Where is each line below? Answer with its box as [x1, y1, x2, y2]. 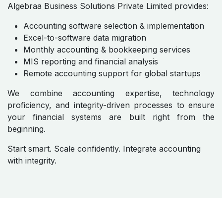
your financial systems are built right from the [7, 112, 215, 122]
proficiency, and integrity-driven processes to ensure [7, 100, 215, 111]
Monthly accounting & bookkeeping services [23, 45, 190, 55]
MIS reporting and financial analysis [23, 56, 158, 67]
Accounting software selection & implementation [23, 21, 204, 31]
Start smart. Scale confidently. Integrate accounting [7, 144, 201, 154]
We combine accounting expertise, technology [7, 88, 215, 99]
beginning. [7, 124, 46, 134]
